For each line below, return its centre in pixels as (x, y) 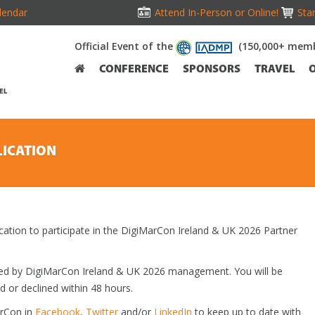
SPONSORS (212, 70)
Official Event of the (125, 46)
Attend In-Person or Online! (217, 12)
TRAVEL (275, 70)
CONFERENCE (134, 70)
